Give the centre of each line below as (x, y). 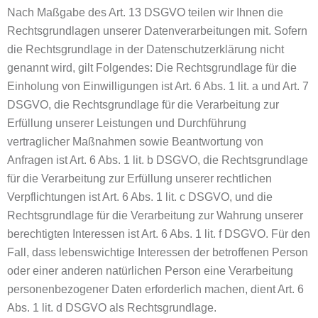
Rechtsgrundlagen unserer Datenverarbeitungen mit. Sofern (157, 31)
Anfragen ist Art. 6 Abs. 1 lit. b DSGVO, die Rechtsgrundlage (158, 160)
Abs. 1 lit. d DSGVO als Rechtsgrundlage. (112, 308)
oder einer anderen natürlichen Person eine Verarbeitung (150, 271)
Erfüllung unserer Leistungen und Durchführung (127, 123)
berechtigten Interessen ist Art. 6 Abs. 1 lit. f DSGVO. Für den (159, 234)
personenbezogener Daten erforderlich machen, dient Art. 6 (155, 289)
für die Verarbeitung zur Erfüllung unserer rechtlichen (139, 179)
